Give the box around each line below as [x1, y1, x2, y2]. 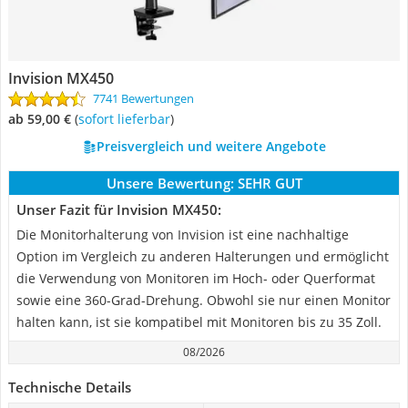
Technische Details [8, 378, 131, 396]
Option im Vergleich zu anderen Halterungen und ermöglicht [16, 248, 389, 265]
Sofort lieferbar [85, 110, 170, 127]
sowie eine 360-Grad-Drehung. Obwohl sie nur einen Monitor [16, 291, 391, 309]
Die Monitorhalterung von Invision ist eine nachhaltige [16, 226, 349, 243]
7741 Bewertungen [93, 90, 194, 107]
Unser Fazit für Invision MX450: [16, 200, 221, 219]
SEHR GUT [237, 174, 302, 192]
